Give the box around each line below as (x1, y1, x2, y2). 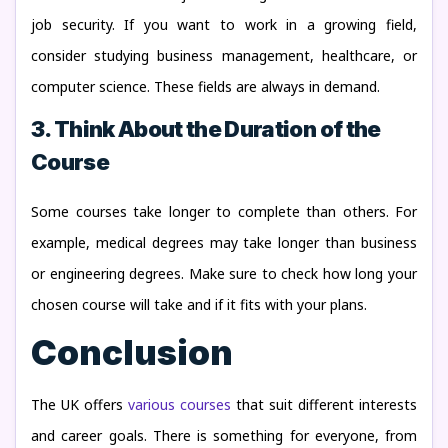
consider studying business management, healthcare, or (31, 46, 417, 65)
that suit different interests (231, 395, 417, 414)
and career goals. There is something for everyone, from (31, 426, 417, 445)
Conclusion (31, 331, 233, 373)
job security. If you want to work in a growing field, (31, 15, 417, 34)
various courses (128, 395, 231, 414)
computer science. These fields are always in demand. (31, 77, 380, 96)
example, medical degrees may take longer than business (31, 233, 417, 252)
